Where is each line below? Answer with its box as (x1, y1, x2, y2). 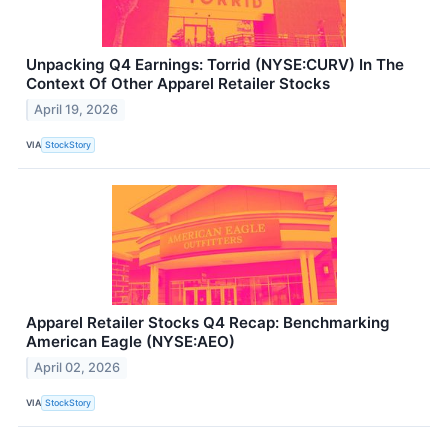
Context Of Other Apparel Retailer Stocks (26, 74, 330, 94)
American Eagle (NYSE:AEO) (26, 332, 235, 352)
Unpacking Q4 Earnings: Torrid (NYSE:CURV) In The (26, 55, 404, 75)
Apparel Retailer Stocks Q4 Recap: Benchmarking (26, 313, 390, 333)
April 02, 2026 (34, 360, 121, 376)
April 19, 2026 (34, 102, 119, 118)
